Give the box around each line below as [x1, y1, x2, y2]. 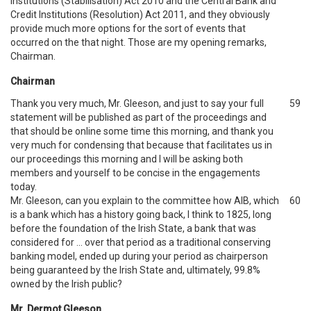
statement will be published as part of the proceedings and [10, 112, 267, 123]
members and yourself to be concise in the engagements [10, 167, 260, 178]
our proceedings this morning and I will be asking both [10, 153, 243, 165]
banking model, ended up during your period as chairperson [10, 251, 268, 262]
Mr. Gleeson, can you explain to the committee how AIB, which [10, 195, 279, 206]
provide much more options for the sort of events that [10, 23, 246, 34]
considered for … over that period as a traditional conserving [10, 237, 271, 248]
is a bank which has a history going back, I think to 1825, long [10, 209, 271, 220]
